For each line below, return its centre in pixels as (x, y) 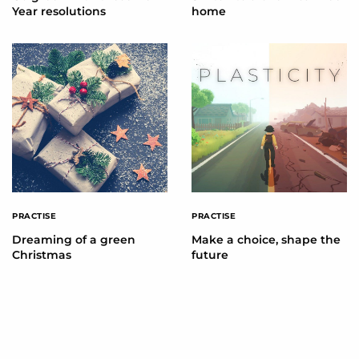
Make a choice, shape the (266, 240)
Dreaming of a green (74, 240)
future (210, 255)
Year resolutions (59, 12)
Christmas (42, 255)
